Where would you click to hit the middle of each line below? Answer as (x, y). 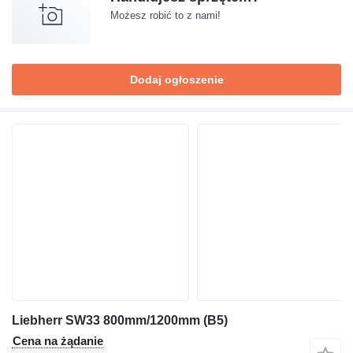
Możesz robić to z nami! (165, 16)
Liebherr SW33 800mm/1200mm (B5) (120, 321)
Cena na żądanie (58, 341)
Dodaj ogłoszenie (176, 80)
